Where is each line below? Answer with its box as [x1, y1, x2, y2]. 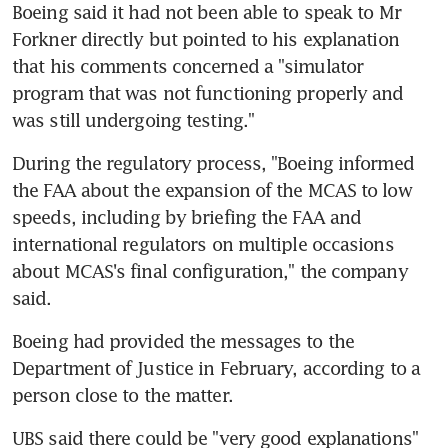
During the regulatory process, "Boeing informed [12, 151, 414, 174]
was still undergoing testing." [12, 108, 255, 131]
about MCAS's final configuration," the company [12, 259, 408, 282]
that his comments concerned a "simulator [12, 54, 364, 77]
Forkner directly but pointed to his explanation [12, 27, 399, 50]
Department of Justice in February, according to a [12, 356, 420, 379]
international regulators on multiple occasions [12, 232, 394, 255]
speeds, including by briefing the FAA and [12, 205, 362, 228]
